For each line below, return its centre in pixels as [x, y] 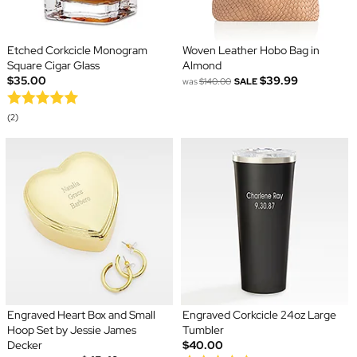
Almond [202, 65]
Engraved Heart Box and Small [81, 314]
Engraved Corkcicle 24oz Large [259, 314]
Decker [24, 345]
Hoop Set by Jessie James [71, 330]
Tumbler [203, 330]
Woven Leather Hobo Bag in [251, 50]
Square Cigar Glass [53, 65]
